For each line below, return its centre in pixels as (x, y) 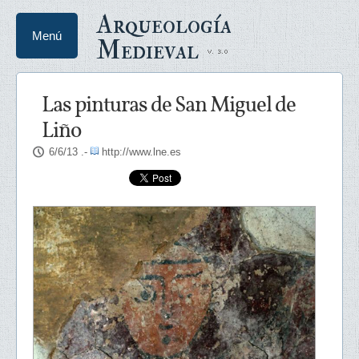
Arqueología (164, 25)
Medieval (147, 50)
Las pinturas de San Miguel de (168, 106)
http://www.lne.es (141, 152)
